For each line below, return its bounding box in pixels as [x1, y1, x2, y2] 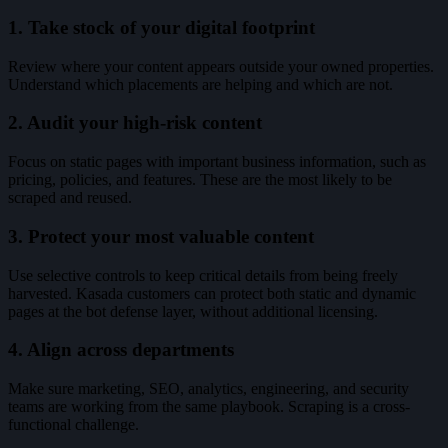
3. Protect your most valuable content [8, 225, 314, 247]
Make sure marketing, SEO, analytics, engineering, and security [8, 380, 409, 398]
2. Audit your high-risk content [8, 112, 262, 134]
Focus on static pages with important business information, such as [8, 153, 426, 171]
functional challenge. [8, 416, 139, 434]
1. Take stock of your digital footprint [8, 17, 315, 39]
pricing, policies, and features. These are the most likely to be [8, 171, 392, 189]
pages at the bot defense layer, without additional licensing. [8, 302, 378, 320]
